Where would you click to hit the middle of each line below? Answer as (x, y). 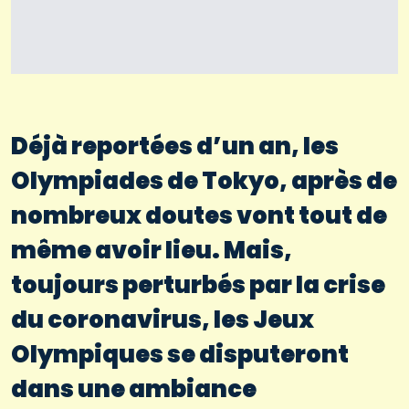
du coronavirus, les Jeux (163, 319)
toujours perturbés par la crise (198, 284)
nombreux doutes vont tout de (199, 215)
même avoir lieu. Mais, (152, 250)
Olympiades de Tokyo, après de (204, 180)
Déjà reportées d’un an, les (175, 146)
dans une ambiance (134, 388)
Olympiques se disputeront (180, 354)
